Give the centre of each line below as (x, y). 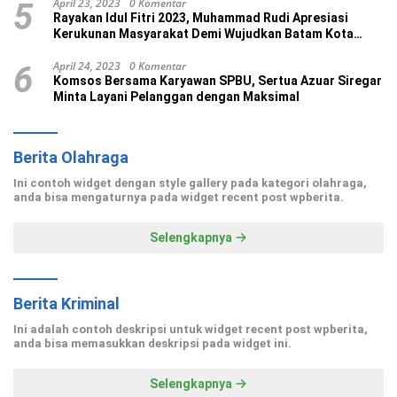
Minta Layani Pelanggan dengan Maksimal (176, 97)
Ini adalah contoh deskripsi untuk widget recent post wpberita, (191, 330)
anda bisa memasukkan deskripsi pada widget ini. (152, 344)
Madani (75, 50)
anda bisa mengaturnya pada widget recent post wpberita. (179, 198)
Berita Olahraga (71, 158)
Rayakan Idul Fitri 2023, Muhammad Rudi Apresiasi (201, 18)
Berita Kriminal (66, 304)
